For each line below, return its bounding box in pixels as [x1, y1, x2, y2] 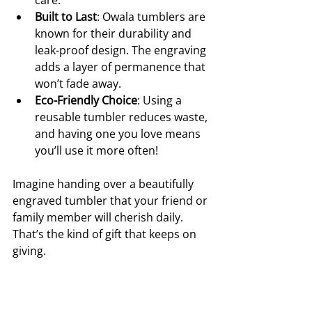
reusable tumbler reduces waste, [35, 109, 210, 125]
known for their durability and [35, 25, 194, 41]
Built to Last [35, 8, 97, 24]
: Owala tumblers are [97, 8, 208, 24]
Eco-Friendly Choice [35, 92, 137, 108]
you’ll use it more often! [35, 142, 158, 158]
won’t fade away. [35, 75, 121, 91]
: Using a [137, 92, 185, 108]
